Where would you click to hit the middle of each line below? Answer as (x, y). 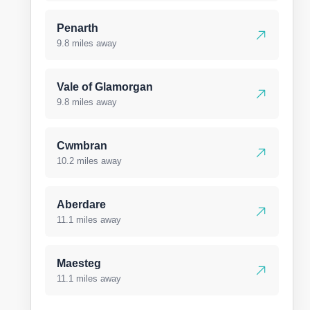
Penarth (77, 28)
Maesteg (79, 263)
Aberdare (81, 204)
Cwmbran (82, 146)
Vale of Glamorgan (105, 87)
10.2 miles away (89, 161)
